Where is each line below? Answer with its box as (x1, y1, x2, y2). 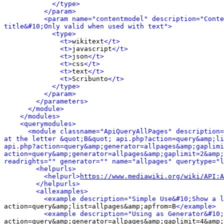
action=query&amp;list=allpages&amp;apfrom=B (4, 202, 176, 210)
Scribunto (72, 75, 108, 82)
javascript (72, 45, 112, 52)
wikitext (72, 37, 104, 45)
